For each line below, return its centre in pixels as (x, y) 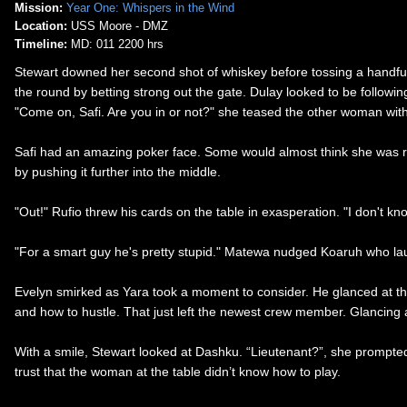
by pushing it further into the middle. (118, 171)
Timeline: (41, 45)
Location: (41, 26)
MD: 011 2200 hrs (115, 45)
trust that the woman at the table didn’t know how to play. (178, 371)
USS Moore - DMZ (118, 26)
